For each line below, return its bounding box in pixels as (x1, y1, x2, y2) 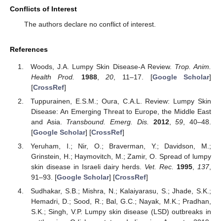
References (10, 45, 48, 54)
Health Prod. (31, 73, 75, 81)
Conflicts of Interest (10, 5, 77, 13)
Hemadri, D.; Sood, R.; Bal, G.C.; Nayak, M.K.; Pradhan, (31, 197, 211, 206)
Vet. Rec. (144, 162, 174, 171)
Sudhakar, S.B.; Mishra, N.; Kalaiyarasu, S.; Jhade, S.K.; (31, 187, 211, 195)
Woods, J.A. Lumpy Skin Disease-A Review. (31, 62, 175, 71)
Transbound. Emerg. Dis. (66, 117, 149, 126)
